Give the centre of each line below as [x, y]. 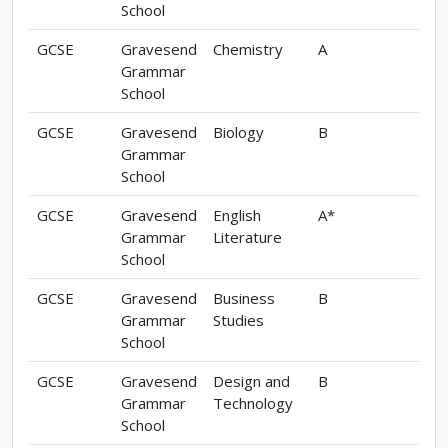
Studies [238, 320]
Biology [238, 132]
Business [244, 298]
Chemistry [248, 49]
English [237, 215]
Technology [253, 403]
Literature [247, 237]
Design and [251, 381]
